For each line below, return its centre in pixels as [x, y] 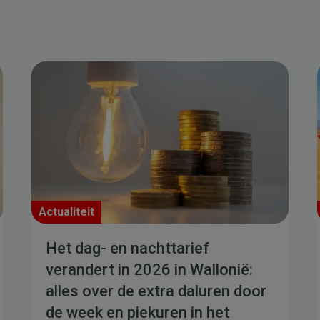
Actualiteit [66, 212]
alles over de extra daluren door [156, 291]
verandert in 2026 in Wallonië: [149, 270]
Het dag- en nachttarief [127, 248]
